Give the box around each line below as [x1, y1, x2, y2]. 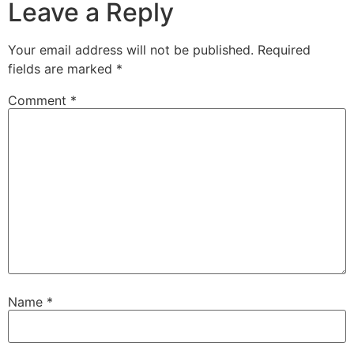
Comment [8, 92, 70, 109]
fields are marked [8, 61, 116, 77]
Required [258, 42, 311, 58]
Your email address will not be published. [8, 42, 254, 58]
